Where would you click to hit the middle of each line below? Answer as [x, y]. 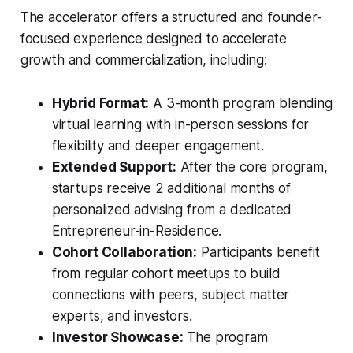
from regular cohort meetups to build [166, 274]
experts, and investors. [122, 316]
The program [225, 338]
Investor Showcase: [117, 338]
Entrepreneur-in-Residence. [137, 231]
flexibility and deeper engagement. [158, 146]
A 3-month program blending [241, 104]
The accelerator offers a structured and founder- [171, 18]
